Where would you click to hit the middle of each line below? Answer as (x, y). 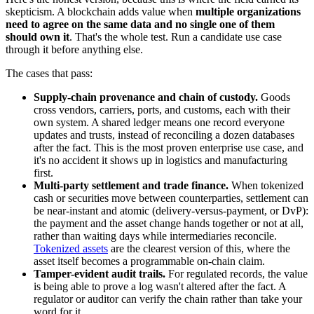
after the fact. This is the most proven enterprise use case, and (169, 147)
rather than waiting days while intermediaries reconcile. (155, 235)
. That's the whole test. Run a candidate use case (176, 36)
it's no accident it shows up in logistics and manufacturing (161, 160)
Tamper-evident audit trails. (100, 273)
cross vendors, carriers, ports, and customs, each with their (162, 109)
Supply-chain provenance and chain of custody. (146, 97)
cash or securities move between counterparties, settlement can (171, 198)
